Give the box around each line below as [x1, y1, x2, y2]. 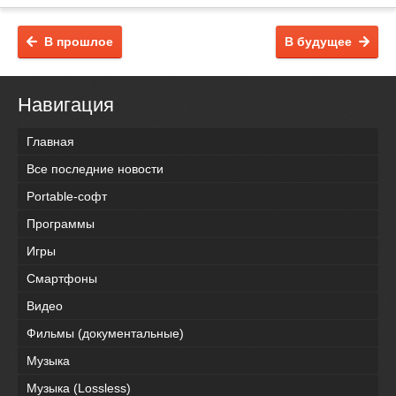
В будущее [285, 34, 352, 49]
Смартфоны [27, 271, 97, 286]
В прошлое [44, 34, 113, 49]
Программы [27, 217, 95, 232]
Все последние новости [27, 162, 164, 177]
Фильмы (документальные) [27, 326, 184, 341]
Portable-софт [27, 189, 107, 204]
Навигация [18, 94, 114, 116]
